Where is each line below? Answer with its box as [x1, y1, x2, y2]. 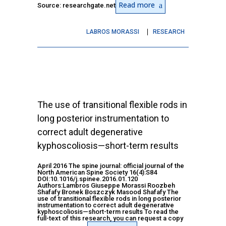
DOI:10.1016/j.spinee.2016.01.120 [37, 175, 138, 183]
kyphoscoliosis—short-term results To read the [37, 207, 179, 215]
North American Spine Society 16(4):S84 [37, 168, 157, 176]
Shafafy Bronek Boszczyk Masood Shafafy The [37, 188, 179, 196]
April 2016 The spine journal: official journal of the [37, 161, 184, 169]
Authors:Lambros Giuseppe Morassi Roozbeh [37, 181, 175, 189]
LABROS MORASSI [86, 28, 139, 35]
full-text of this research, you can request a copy [37, 214, 183, 222]
